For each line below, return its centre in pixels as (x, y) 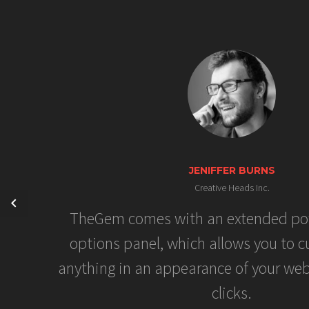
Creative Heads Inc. (232, 187)
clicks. (232, 292)
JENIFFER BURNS (232, 170)
